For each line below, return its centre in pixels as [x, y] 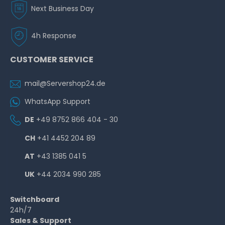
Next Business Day [63, 8]
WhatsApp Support [58, 101]
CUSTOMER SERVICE [52, 59]
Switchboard [35, 200]
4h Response [54, 35]
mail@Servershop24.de [65, 83]
